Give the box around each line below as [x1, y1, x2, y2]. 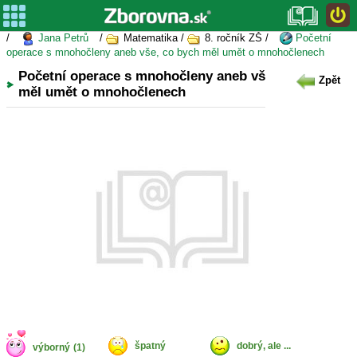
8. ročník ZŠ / [202, 32, 272, 44]
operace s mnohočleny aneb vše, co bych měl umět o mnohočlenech [6, 46, 324, 58]
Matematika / [120, 32, 187, 44]
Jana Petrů [35, 32, 88, 44]
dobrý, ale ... [237, 340, 291, 352]
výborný [33, 342, 70, 354]
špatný [135, 340, 166, 352]
